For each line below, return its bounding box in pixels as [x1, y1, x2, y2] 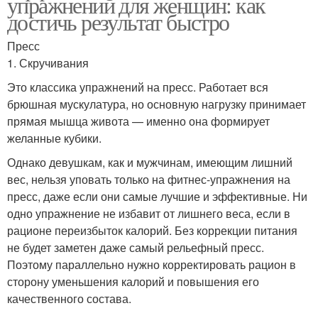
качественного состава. [7, 290, 131, 307]
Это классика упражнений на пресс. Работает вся [7, 79, 268, 96]
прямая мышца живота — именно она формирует [7, 113, 270, 130]
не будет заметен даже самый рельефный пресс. [7, 239, 264, 256]
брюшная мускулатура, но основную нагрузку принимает [7, 96, 306, 113]
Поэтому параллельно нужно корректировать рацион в [7, 256, 296, 273]
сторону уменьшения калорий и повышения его [7, 273, 259, 290]
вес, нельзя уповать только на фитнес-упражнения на [7, 171, 290, 188]
